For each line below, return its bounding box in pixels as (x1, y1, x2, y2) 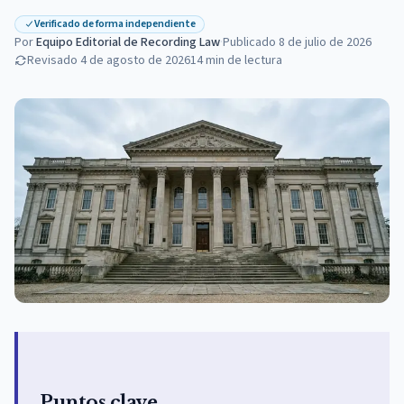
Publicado (223, 33, 276, 51)
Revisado (27, 51, 78, 69)
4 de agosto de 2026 (80, 51, 190, 69)
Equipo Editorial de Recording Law (36, 33, 220, 51)
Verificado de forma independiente (34, 16, 196, 32)
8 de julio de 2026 (279, 33, 372, 51)
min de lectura (206, 51, 282, 69)
